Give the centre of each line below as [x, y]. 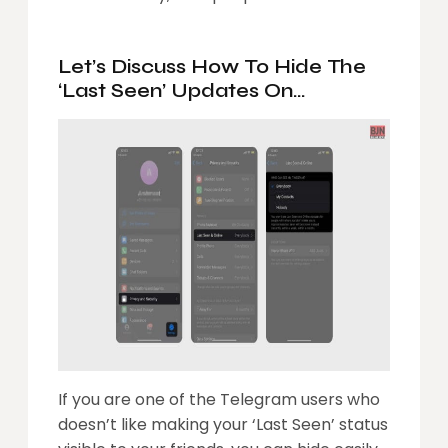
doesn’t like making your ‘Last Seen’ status [223, 425]
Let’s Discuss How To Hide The [212, 67]
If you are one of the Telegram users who [219, 400]
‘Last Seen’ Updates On [175, 91]
